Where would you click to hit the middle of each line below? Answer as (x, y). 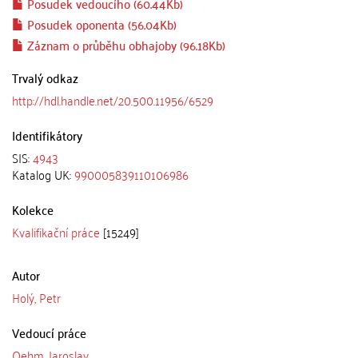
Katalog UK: (43, 174)
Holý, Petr (36, 297)
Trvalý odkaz (45, 78)
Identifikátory (47, 135)
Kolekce (33, 209)
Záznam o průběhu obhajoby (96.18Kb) (125, 45)
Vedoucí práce (49, 332)
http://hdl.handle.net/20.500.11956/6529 (113, 100)
